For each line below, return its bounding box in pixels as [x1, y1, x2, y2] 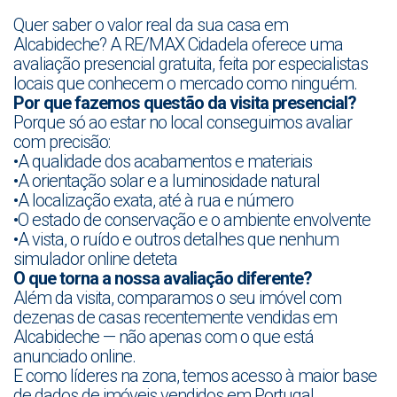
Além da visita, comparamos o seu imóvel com [13, 287, 341, 308]
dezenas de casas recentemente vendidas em [13, 307, 337, 328]
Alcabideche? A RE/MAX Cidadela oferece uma [13, 34, 343, 55]
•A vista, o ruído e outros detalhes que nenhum [13, 229, 339, 250]
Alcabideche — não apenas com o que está [13, 326, 314, 347]
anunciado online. [13, 346, 136, 367]
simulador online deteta [13, 248, 177, 269]
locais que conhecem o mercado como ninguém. [13, 73, 357, 94]
